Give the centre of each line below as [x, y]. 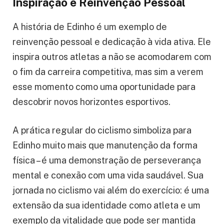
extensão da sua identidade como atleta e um [106, 205]
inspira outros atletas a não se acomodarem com [112, 56]
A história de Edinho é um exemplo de [90, 26]
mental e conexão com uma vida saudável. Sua [108, 175]
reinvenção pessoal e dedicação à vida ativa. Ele [112, 41]
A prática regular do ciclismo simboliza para [102, 130]
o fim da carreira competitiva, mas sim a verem [108, 71]
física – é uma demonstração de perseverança [107, 160]
